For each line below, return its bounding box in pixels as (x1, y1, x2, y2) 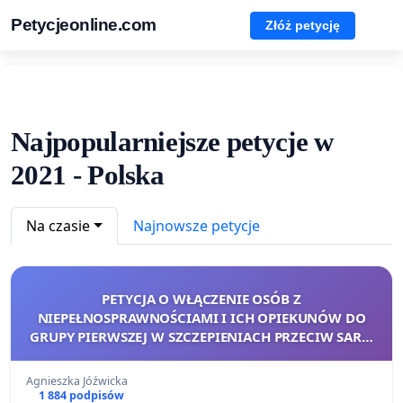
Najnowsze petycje (132, 215, 260, 236)
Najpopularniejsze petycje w (11, 125, 334, 157)
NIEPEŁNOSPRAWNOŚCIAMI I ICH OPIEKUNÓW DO (37, 308, 366, 327)
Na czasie (26, 215, 90, 236)
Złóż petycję (265, 17, 340, 32)
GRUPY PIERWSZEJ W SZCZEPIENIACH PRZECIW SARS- (30, 327, 373, 345)
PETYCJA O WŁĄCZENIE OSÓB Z (102, 289, 301, 308)
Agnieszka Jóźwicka (26, 372, 128, 389)
